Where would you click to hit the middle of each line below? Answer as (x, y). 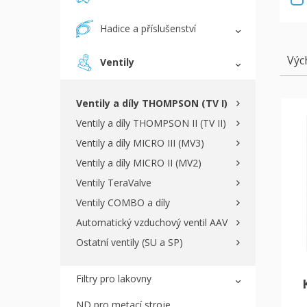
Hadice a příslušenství (148, 28)
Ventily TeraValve (114, 182)
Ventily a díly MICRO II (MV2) (139, 162)
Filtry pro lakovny (114, 278)
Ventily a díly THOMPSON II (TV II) (151, 123)
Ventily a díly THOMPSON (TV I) (152, 103)
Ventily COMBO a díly (123, 202)
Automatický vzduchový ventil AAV (152, 222)
